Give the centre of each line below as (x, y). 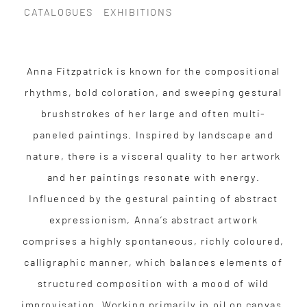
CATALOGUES (59, 12)
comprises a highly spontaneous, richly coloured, (153, 241)
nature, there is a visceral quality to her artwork (153, 156)
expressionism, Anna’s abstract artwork (153, 219)
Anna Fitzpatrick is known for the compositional (153, 71)
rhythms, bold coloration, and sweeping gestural (153, 92)
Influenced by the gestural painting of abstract (153, 198)
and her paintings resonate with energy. (153, 177)
